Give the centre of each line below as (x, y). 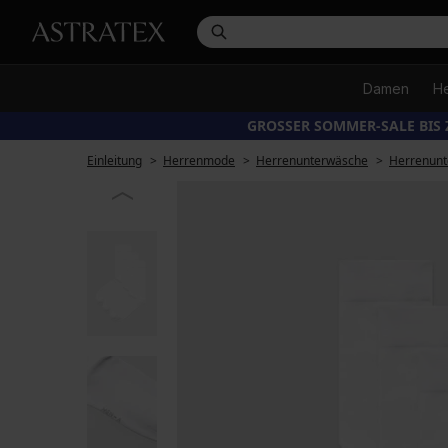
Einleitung (114, 160)
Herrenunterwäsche (312, 160)
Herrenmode (199, 160)
